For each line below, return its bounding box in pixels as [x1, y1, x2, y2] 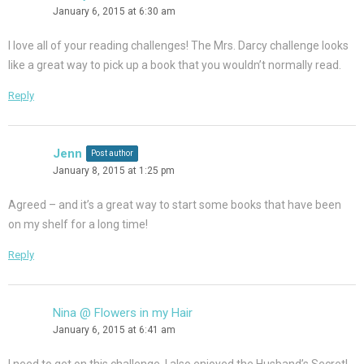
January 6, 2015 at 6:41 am [53, 324, 175, 336]
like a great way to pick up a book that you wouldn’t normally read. [8, 58, 341, 72]
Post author [91, 149, 133, 158]
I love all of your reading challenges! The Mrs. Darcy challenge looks [8, 39, 349, 53]
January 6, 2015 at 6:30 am [53, 6, 175, 18]
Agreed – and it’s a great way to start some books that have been [8, 198, 341, 212]
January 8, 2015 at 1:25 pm [53, 165, 175, 177]
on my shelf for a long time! [8, 218, 148, 232]
